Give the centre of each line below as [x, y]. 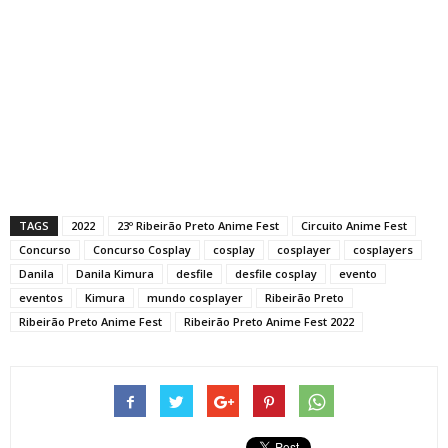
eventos [41, 297]
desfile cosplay [276, 273]
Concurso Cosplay [142, 249]
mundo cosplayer [195, 297]
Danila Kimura [115, 273]
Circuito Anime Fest [354, 225]
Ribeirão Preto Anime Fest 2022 [269, 321]
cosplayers [383, 249]
